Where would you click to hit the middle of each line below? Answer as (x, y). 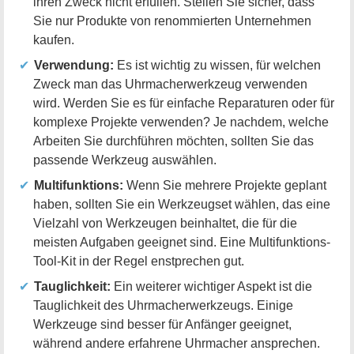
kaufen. (54, 40)
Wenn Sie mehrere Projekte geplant (224, 186)
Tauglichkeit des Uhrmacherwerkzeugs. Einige (163, 306)
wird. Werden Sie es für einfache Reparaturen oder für (184, 104)
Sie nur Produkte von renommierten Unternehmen (172, 21)
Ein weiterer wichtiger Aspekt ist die (211, 287)
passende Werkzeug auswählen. (125, 160)
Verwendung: (73, 66)
